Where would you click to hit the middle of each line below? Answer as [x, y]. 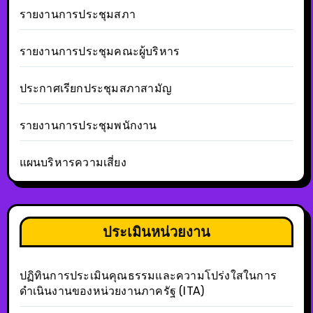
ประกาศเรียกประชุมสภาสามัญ [95, 88]
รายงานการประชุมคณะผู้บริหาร [100, 51]
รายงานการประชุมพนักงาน [88, 125]
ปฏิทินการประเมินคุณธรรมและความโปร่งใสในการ [148, 275]
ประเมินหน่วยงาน [156, 231]
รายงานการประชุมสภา [77, 14]
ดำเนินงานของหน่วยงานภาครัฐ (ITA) [112, 291]
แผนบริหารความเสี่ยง [73, 162]
